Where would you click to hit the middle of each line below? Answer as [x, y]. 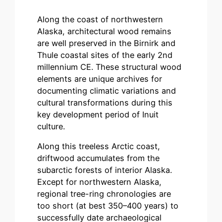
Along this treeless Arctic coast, [99, 146]
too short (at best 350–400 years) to [108, 206]
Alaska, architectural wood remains [105, 31]
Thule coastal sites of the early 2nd [105, 55]
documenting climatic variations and [107, 90]
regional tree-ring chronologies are [104, 194]
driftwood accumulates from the [99, 158]
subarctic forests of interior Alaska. [105, 170]
